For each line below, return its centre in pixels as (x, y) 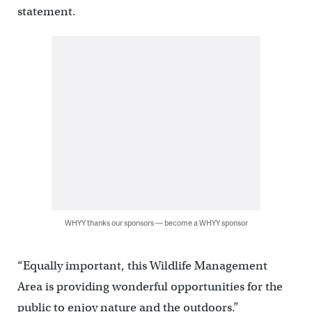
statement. (46, 11)
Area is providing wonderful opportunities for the (150, 287)
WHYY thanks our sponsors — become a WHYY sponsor (156, 223)
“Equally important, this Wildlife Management (142, 266)
